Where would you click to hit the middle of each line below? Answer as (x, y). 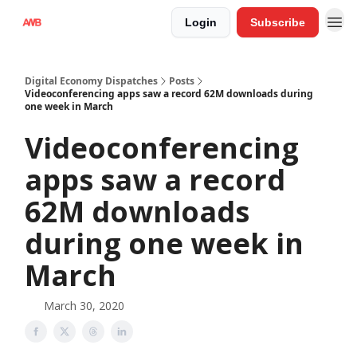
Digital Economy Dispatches (91, 81)
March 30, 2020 (84, 306)
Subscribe (278, 22)
